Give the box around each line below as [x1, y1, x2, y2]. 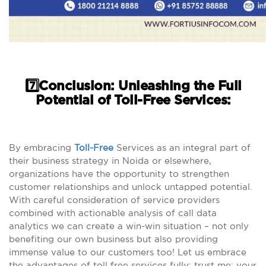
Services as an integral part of [113, 142, 251, 153]
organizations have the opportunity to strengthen [9, 169, 229, 179]
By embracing [9, 142, 74, 153]
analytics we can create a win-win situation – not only [9, 221, 249, 231]
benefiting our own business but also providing [9, 234, 218, 244]
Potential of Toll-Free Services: [35, 94, 231, 107]
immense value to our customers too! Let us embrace [9, 247, 246, 257]
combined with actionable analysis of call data [9, 208, 217, 218]
